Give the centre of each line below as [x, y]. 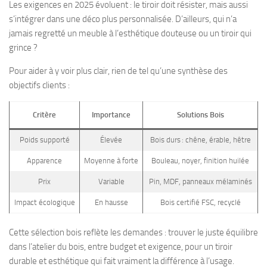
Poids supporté [44, 140]
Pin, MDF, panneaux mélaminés [200, 181]
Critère [44, 115]
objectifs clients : [39, 85]
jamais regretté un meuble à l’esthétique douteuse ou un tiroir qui [130, 33]
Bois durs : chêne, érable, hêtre [200, 140]
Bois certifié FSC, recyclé [200, 202]
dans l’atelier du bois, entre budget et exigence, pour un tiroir [121, 246]
